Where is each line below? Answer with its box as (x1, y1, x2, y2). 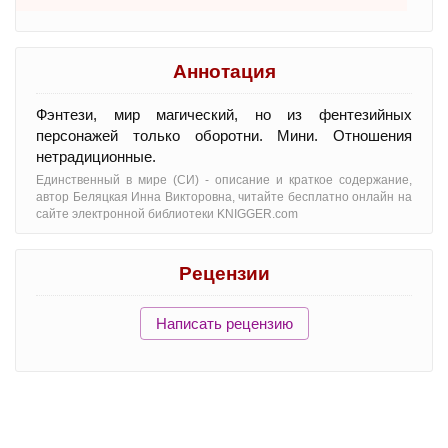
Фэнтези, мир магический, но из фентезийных (36, 105, 412, 123)
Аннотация (172, 60, 276, 82)
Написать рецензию (155, 314, 293, 332)
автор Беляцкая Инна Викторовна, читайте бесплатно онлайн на (36, 189, 412, 204)
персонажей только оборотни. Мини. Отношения (36, 126, 412, 144)
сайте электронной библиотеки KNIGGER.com (36, 206, 298, 221)
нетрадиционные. (36, 147, 156, 165)
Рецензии (178, 262, 270, 284)
